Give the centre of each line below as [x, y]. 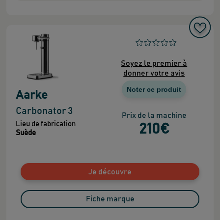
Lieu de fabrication [45, 124]
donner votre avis [154, 73]
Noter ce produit [154, 90]
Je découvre [110, 172]
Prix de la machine [154, 116]
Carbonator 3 [44, 111]
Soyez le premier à [154, 64]
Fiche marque [110, 199]
